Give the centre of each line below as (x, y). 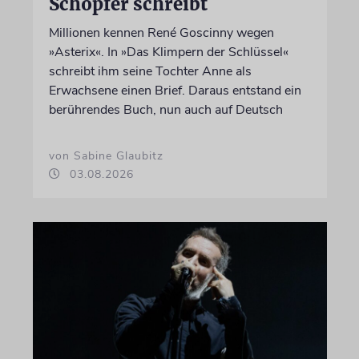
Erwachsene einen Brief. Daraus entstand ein (175, 90)
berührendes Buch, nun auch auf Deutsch (165, 109)
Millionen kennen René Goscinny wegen (161, 32)
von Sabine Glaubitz (106, 155)
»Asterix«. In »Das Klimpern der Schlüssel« (168, 52)
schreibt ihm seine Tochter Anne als (150, 71)
